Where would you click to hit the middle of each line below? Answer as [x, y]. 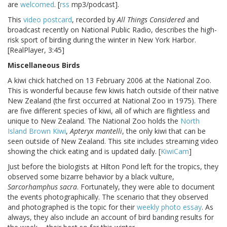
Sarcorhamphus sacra [42, 187]
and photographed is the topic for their [72, 207]
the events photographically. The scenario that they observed [108, 197]
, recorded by [94, 20]
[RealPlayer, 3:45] [36, 50]
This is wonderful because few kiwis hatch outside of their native [113, 91]
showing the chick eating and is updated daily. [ [84, 152]
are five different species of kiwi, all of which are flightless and [109, 111]
